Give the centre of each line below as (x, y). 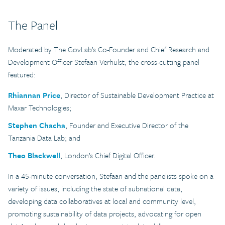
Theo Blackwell (34, 155)
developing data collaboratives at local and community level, (102, 201)
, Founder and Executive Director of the (127, 125)
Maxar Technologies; (40, 107)
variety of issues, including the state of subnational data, (95, 188)
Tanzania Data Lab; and (44, 137)
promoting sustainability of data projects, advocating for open (105, 213)
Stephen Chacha (37, 125)
